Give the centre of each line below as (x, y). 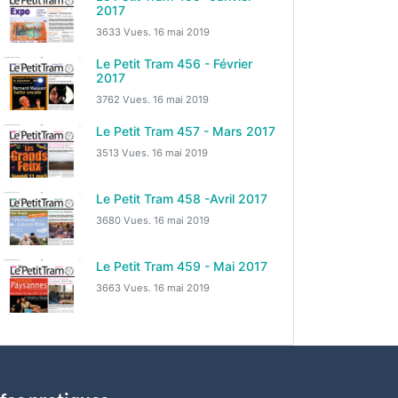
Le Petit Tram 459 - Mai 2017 (182, 266)
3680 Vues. (125, 220)
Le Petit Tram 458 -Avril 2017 (182, 199)
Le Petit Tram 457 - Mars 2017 (186, 131)
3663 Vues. (125, 288)
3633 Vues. (125, 32)
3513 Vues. (124, 153)
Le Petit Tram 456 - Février (174, 64)
